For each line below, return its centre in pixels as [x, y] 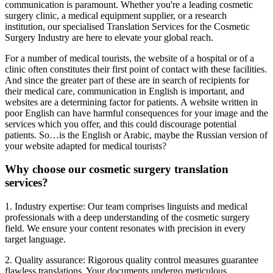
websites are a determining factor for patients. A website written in [131, 102]
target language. [35, 239]
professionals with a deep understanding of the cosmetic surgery [127, 218]
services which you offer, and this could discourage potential [121, 124]
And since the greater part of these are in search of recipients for [127, 80]
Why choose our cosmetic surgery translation [117, 169]
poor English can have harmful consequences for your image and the [136, 113]
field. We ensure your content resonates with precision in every [125, 229]
